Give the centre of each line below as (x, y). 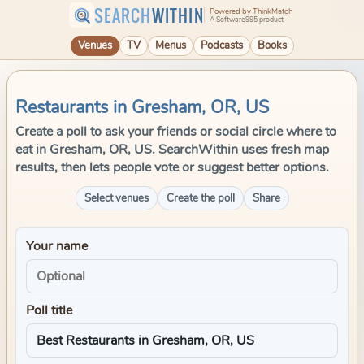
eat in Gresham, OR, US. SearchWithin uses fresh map (172, 149)
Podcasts (221, 45)
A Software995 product (246, 19)
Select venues (116, 198)
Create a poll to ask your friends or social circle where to (176, 132)
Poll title (49, 310)
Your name (57, 246)
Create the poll (200, 198)
